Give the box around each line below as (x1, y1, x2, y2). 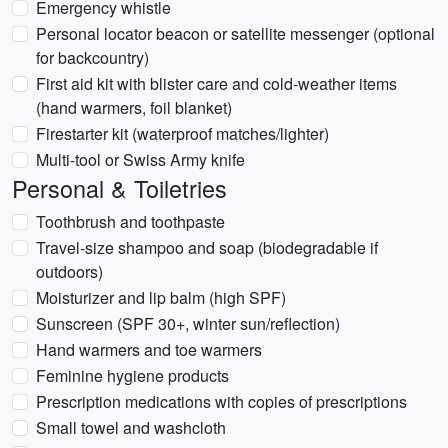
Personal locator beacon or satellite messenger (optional (36, 22, 435, 45)
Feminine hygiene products (36, 364, 229, 387)
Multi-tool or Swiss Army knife (36, 148, 245, 171)
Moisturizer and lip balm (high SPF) (36, 286, 286, 309)
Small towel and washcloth (36, 416, 226, 439)
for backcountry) (36, 46, 149, 69)
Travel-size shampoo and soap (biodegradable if (36, 236, 378, 259)
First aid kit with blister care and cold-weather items (36, 72, 397, 95)
